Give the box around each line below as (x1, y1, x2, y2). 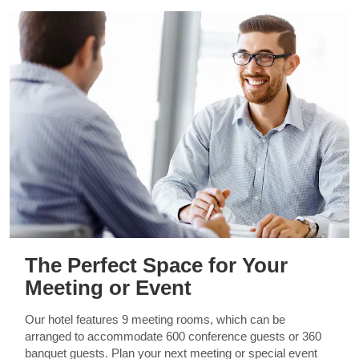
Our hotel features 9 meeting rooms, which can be (24, 313, 285, 327)
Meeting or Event (24, 276, 192, 301)
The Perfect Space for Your (24, 253, 288, 278)
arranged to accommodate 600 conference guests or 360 (24, 329, 321, 344)
